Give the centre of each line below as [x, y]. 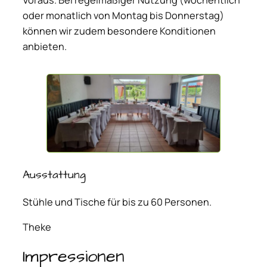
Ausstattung [54, 175]
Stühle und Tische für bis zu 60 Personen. [117, 202]
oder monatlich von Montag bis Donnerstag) [123, 16]
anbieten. [45, 47]
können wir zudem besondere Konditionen [119, 31]
